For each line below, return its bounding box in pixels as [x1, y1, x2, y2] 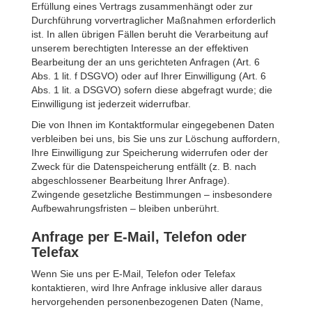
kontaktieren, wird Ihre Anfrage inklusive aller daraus [31, 282, 262, 293]
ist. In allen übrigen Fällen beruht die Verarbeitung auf [31, 29, 268, 40]
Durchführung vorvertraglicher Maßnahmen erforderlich [31, 15, 276, 26]
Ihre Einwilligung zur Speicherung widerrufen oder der [31, 147, 268, 158]
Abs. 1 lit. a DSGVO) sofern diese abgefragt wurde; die [31, 84, 272, 95]
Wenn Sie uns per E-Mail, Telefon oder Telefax [31, 268, 235, 279]
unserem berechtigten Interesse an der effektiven [31, 42, 249, 54]
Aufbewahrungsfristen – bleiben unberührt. [31, 203, 219, 214]
